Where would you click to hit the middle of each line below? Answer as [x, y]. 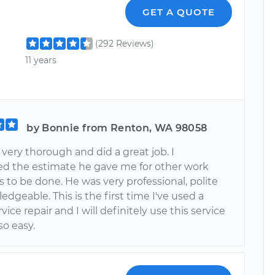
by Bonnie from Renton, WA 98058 [117, 128]
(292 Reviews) [125, 43]
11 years [41, 60]
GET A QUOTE [179, 12]
